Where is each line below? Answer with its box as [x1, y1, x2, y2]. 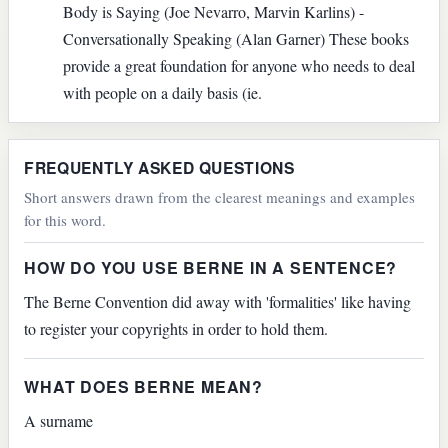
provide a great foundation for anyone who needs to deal [62, 54, 415, 76]
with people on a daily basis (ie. [62, 81, 262, 103]
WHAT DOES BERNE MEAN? [24, 374, 263, 398]
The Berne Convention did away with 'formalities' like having [24, 290, 412, 312]
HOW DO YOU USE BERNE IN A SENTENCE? [24, 256, 398, 280]
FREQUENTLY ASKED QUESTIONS [24, 155, 295, 179]
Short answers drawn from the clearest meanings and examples [24, 186, 416, 207]
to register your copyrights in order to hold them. [24, 317, 329, 339]
